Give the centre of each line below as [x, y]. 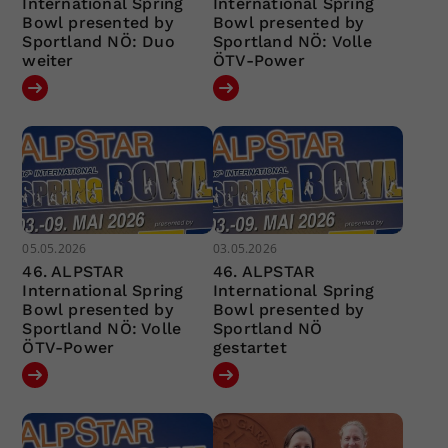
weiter [48, 61]
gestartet [249, 347]
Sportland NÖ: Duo [98, 42]
